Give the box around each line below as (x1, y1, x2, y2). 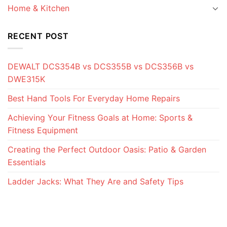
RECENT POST (8, 30, 69, 41)
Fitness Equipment (8, 125, 78, 136)
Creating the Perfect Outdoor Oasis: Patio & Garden (8, 144, 206, 155)
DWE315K (8, 74, 45, 85)
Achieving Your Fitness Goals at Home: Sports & (8, 112, 193, 123)
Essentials (8, 157, 46, 168)
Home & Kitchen (8, 3, 69, 13)
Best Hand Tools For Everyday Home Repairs (8, 93, 180, 104)
